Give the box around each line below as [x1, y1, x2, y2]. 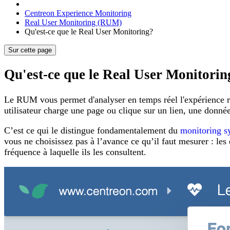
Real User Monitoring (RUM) [25, 18, 122, 27]
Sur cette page [8, 46, 52, 54]
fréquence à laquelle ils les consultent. [4, 146, 146, 157]
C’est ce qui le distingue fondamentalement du [4, 125, 180, 136]
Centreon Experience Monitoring [25, 9, 131, 17]
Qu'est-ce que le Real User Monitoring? [25, 27, 153, 36]
